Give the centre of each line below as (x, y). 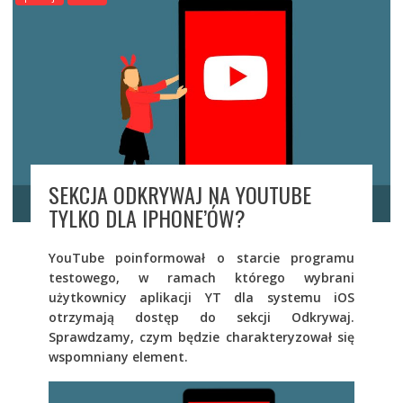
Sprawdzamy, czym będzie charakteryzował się (201, 336)
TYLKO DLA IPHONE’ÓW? (147, 217)
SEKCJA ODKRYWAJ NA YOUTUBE (179, 194)
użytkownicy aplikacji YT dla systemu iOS (201, 297)
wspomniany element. (118, 356)
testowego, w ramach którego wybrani (201, 277)
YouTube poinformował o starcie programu (201, 257)
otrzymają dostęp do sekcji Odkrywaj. (201, 317)
